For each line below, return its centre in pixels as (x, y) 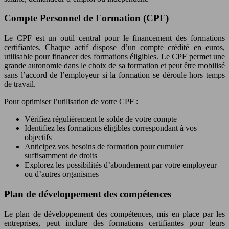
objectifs (38, 138)
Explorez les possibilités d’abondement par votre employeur (121, 165)
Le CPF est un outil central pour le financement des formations (114, 38)
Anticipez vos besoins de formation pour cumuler (104, 147)
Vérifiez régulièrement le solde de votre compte (101, 119)
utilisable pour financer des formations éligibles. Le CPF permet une (114, 57)
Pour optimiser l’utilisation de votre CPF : (71, 102)
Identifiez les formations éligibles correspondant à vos (111, 128)
